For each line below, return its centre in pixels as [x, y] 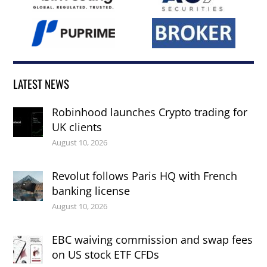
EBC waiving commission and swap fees [153, 239]
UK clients [77, 127]
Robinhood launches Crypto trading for [150, 112]
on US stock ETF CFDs [106, 254]
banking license [91, 190]
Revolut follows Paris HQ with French [145, 176]
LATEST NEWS [41, 84]
